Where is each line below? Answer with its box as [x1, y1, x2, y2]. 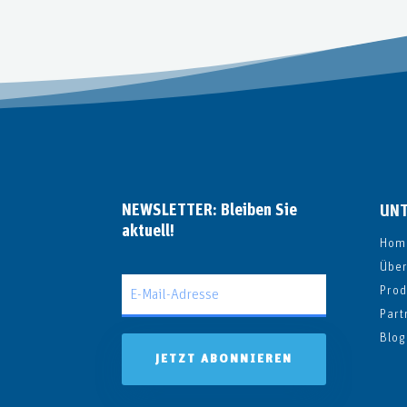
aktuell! [122, 223, 175, 241]
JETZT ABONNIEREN [155, 352, 293, 366]
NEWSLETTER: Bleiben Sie [122, 203, 298, 220]
